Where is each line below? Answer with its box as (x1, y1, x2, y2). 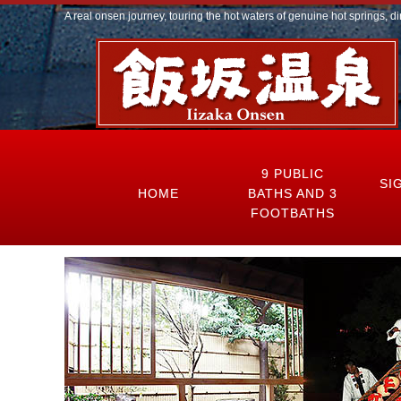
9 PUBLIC (261, 166, 324, 181)
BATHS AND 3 (248, 186, 337, 200)
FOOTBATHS (251, 206, 335, 220)
